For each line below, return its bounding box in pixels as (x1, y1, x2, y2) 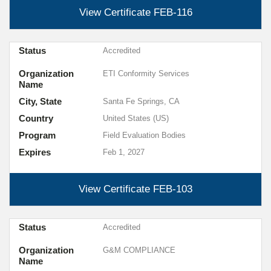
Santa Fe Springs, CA (102, 97, 180, 106)
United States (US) (102, 114, 169, 123)
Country (19, 113, 53, 123)
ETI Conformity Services (102, 69, 189, 78)
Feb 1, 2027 (102, 148, 145, 157)
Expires (19, 147, 51, 157)
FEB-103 (153, 183, 192, 195)
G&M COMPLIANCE (102, 246, 175, 255)
